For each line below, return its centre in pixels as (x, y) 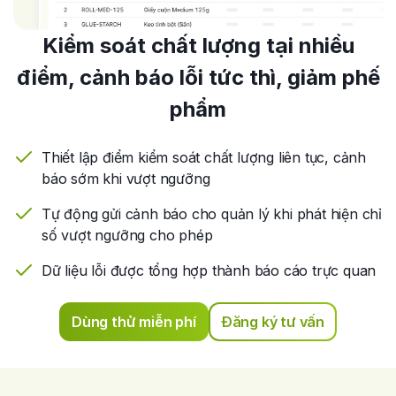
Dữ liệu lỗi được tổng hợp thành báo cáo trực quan (209, 270)
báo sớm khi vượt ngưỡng (126, 178)
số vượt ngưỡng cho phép (127, 235)
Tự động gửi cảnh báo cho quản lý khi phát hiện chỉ (212, 213)
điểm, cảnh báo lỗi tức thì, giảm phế (198, 77)
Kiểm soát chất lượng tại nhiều (198, 45)
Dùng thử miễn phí (134, 321)
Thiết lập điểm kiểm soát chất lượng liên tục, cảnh (204, 157)
